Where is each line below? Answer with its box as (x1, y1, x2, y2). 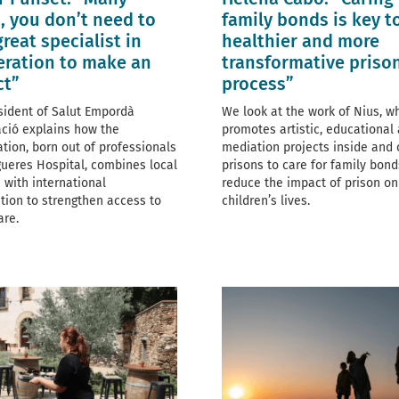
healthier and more (222, 30, 379, 53)
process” (222, 73, 294, 95)
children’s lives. (222, 193, 310, 209)
